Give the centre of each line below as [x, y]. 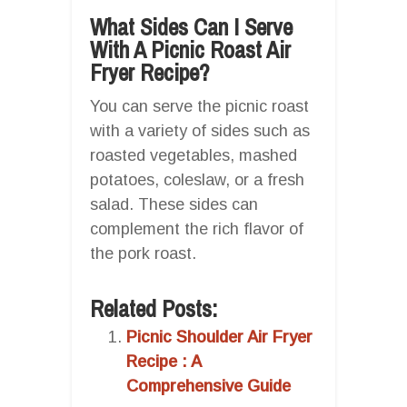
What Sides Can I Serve [191, 27]
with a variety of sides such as [200, 130]
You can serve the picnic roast [199, 106]
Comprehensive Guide [208, 386]
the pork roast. [143, 253]
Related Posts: [154, 308]
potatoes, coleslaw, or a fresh [197, 179]
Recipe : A [164, 361]
